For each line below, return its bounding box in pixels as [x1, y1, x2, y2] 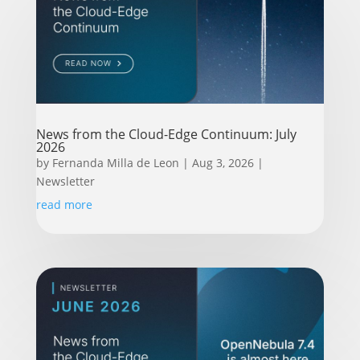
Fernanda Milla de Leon [51, 155, 179, 171]
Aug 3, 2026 [191, 155, 254, 171]
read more [35, 197, 92, 213]
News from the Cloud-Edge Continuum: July [35, 125, 297, 144]
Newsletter [35, 174, 95, 190]
